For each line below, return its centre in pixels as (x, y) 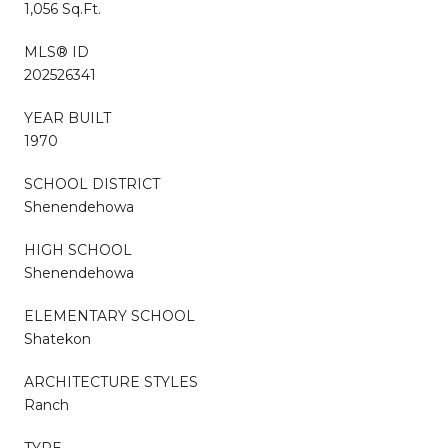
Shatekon (57, 338)
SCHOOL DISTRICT (92, 183)
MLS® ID (56, 51)
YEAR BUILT (67, 117)
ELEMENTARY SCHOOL (109, 315)
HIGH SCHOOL (78, 249)
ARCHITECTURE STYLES (111, 381)
